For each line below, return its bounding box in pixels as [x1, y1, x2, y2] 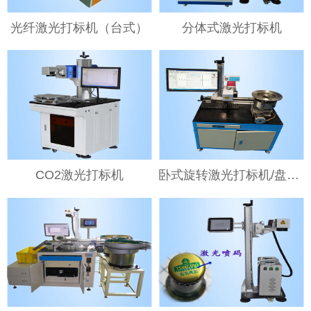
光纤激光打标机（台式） [10, 20, 149, 35]
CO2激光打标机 [35, 168, 124, 183]
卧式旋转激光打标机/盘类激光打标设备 [287, 168, 300, 183]
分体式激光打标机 [181, 20, 282, 35]
